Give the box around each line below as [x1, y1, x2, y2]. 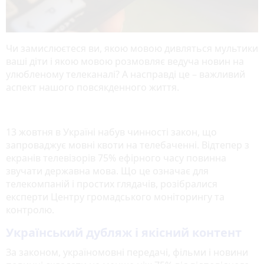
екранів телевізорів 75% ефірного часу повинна [6, 151, 226, 164]
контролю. [6, 203, 54, 216]
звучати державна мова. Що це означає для [6, 164, 209, 177]
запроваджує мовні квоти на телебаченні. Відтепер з [6, 138, 249, 151]
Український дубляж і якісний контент [6, 224, 242, 240]
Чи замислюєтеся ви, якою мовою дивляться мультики [6, 41, 258, 55]
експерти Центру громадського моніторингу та [6, 190, 225, 203]
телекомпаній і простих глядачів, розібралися [6, 177, 217, 190]
